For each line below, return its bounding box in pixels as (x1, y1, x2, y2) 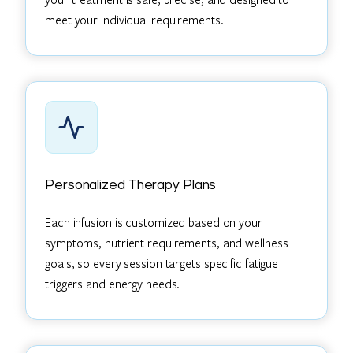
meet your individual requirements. (45, 11, 224, 28)
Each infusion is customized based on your (45, 214, 262, 230)
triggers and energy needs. (45, 275, 180, 292)
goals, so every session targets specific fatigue (45, 255, 279, 271)
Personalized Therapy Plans (45, 177, 217, 192)
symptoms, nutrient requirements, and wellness (45, 234, 288, 251)
